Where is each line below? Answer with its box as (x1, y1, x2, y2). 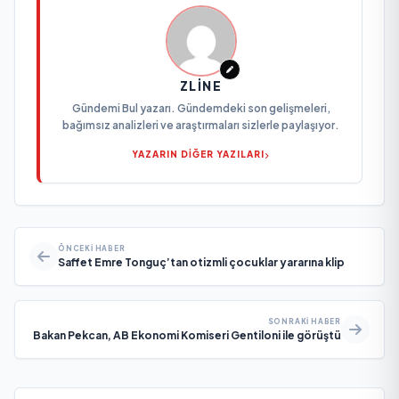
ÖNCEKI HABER (58, 244, 126, 254)
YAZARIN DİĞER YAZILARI (132, 149, 265, 160)
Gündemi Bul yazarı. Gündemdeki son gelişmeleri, (71, 102, 330, 116)
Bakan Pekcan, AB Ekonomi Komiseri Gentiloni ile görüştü (33, 329, 341, 343)
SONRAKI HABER (267, 317, 341, 327)
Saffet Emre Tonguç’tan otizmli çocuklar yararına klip (58, 256, 345, 270)
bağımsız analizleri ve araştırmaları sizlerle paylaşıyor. (62, 118, 339, 133)
